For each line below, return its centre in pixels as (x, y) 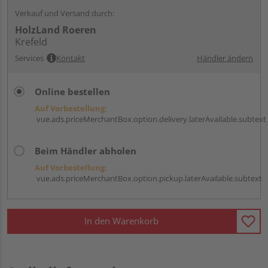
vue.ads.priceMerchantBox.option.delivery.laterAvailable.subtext (150, 119)
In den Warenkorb (121, 221)
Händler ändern (225, 58)
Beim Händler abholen (86, 150)
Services (29, 58)
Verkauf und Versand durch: (65, 13)
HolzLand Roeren (56, 30)
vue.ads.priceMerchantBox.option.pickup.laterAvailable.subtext (148, 178)
